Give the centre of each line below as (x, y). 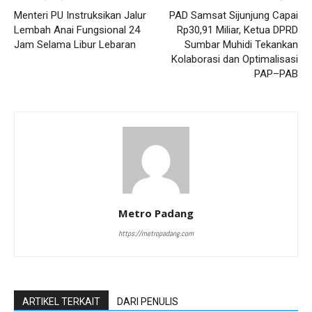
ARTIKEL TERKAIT (61, 301)
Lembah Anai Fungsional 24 (77, 30)
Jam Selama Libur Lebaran (75, 44)
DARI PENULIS (148, 301)
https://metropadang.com (156, 233)
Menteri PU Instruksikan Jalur (80, 15)
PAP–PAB (276, 73)
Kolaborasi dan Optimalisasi (235, 59)
